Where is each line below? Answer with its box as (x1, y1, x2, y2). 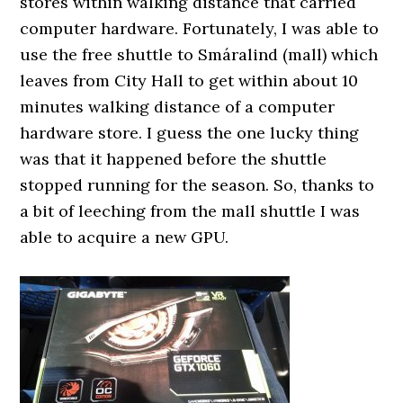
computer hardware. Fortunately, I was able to (20, 18, 380, 39)
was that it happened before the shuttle (20, 148, 327, 169)
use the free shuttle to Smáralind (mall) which (20, 44, 379, 65)
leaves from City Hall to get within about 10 (20, 70, 359, 91)
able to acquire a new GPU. (20, 227, 229, 247)
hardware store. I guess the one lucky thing (20, 122, 360, 143)
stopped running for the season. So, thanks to (20, 175, 375, 195)
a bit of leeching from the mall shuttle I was (20, 201, 361, 221)
